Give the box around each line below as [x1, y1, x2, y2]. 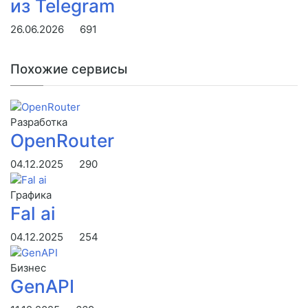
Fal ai [10, 203, 56, 225]
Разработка [10, 115, 67, 129]
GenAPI [10, 276, 74, 298]
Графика [10, 188, 52, 202]
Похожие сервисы [10, 60, 127, 77]
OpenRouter [10, 130, 114, 152]
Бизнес [10, 261, 46, 275]
